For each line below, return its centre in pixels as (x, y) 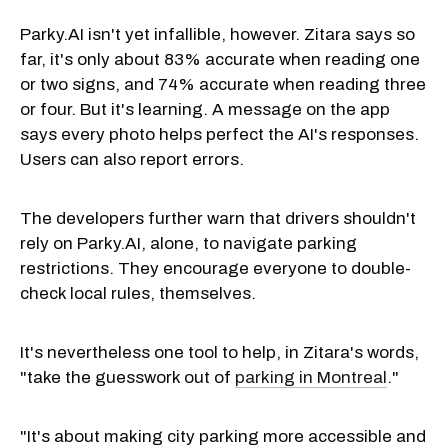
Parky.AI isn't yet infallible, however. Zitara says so (217, 34)
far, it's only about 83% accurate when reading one (220, 59)
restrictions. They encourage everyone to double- (215, 268)
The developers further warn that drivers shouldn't (218, 218)
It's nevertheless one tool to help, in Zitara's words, (219, 352)
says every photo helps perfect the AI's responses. (219, 134)
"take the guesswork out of (127, 377)
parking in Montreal (311, 377)
